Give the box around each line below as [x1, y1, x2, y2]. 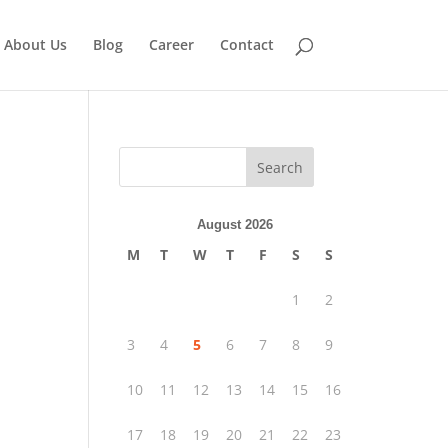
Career [148, 35, 194, 54]
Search [256, 157, 303, 177]
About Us [3, 35, 67, 54]
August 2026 [196, 217, 273, 232]
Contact [219, 35, 274, 54]
